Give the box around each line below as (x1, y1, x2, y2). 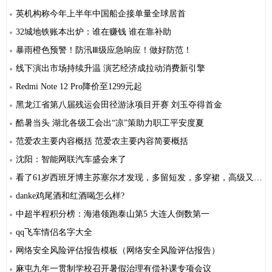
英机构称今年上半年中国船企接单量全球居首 (16, 9, 186, 19)
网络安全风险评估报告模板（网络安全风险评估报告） (16, 246, 220, 256)
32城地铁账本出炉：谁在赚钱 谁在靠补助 (16, 27, 171, 37)
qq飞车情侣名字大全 (16, 228, 92, 237)
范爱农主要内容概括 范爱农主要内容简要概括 (16, 137, 188, 146)
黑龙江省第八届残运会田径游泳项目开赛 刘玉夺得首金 (16, 100, 222, 110)
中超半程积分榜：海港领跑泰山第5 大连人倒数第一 (16, 209, 209, 219)
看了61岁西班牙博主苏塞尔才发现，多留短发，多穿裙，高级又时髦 (16, 173, 254, 183)
